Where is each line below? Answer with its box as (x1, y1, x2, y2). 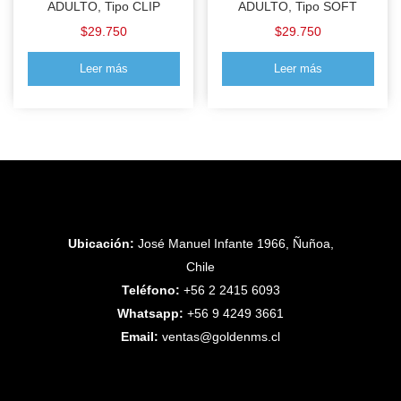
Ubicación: (67, 236, 134, 251)
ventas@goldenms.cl (162, 329, 280, 344)
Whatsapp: (117, 306, 183, 320)
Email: (121, 329, 158, 344)
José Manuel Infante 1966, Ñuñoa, (133, 236, 334, 251)
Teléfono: (121, 283, 180, 297)
